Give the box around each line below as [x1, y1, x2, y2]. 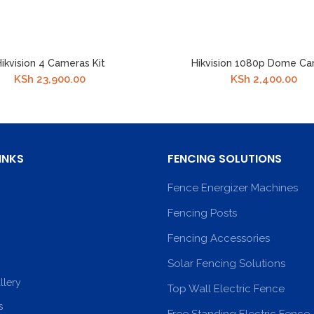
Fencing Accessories [168, 232, 270, 245]
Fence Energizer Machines [168, 182, 298, 194]
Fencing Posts [168, 207, 237, 219]
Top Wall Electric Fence [168, 282, 285, 295]
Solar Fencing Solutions [168, 257, 285, 270]
